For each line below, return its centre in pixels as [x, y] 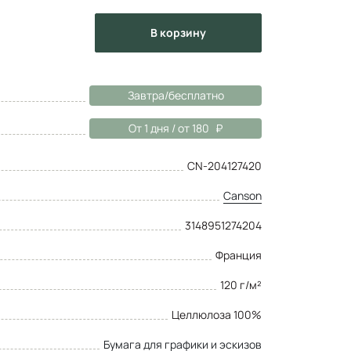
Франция [239, 255]
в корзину [181, 32]
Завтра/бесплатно [175, 95]
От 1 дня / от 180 [169, 128]
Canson [242, 195]
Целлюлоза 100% [217, 314]
